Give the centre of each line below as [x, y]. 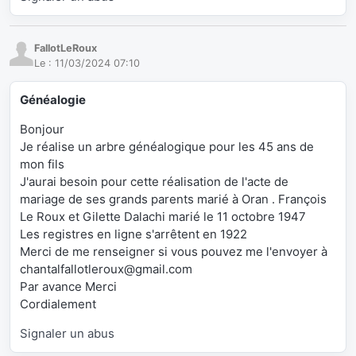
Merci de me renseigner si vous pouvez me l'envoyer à [174, 252]
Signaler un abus [67, 334]
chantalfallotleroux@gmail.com [106, 269]
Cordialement [58, 304]
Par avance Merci [68, 287]
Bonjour [42, 130]
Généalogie [53, 100]
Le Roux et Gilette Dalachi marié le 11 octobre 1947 [163, 217]
